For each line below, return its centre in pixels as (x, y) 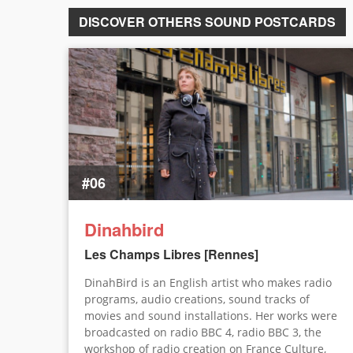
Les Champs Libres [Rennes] (171, 254)
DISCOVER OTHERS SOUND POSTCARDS (207, 22)
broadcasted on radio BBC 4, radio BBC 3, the (203, 332)
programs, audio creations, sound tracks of (197, 299)
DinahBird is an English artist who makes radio (208, 282)
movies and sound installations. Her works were (211, 315)
